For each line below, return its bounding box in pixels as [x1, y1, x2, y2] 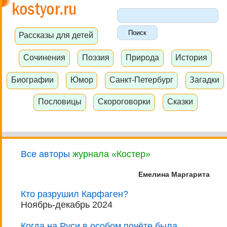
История [175, 52, 208, 62]
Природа [125, 52, 159, 62]
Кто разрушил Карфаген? [21, 189, 128, 200]
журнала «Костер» [70, 149, 150, 160]
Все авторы [21, 149, 70, 160]
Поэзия [82, 52, 109, 62]
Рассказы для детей [19, 30, 94, 40]
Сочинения [23, 52, 66, 62]
